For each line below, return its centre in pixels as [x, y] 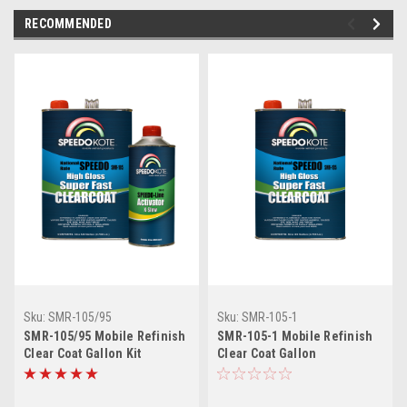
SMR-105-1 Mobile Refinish [295, 336]
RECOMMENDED [68, 23]
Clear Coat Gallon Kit [83, 353]
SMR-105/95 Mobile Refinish [105, 336]
